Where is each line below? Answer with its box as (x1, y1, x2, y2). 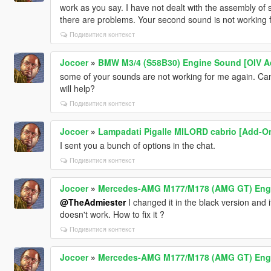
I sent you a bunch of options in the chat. (59, 139, 215, 151)
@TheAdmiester (59, 195, 126, 208)
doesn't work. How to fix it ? (59, 207, 165, 220)
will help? (59, 82, 95, 94)
